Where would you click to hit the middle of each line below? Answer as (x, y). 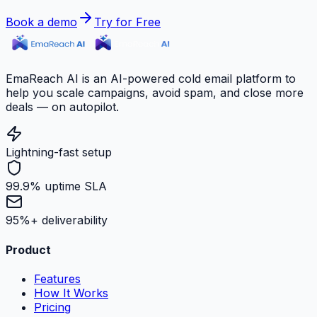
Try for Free (127, 22)
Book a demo (41, 22)
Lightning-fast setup (59, 152)
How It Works (71, 293)
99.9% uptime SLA (56, 186)
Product (28, 249)
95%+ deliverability (57, 220)
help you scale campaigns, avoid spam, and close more (155, 93)
